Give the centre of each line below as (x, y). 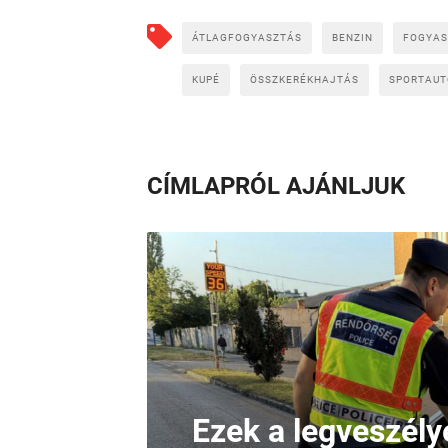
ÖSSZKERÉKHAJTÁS (304, 79)
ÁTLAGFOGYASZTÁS (247, 37)
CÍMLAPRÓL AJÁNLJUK (276, 185)
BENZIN (352, 37)
